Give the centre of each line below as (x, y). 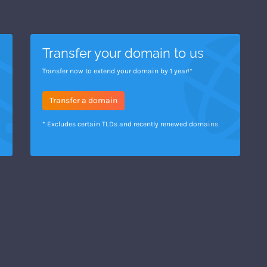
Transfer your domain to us (123, 53)
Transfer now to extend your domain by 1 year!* (117, 71)
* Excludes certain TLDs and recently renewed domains (130, 124)
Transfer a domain (83, 100)
